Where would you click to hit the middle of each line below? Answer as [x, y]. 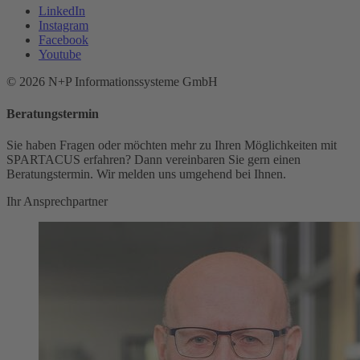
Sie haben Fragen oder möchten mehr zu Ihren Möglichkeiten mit [172, 145]
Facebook [63, 40]
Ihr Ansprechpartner [57, 201]
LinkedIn [62, 11]
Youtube [60, 55]
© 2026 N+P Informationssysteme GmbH [112, 82]
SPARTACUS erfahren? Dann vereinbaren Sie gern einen [153, 159]
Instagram [63, 26]
